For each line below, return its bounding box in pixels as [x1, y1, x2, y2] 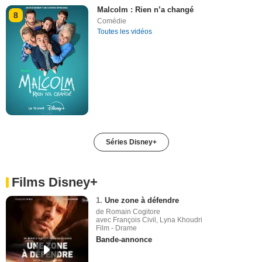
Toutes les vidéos [97, 27, 153, 36]
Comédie [97, 16, 127, 25]
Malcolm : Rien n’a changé [97, 5, 194, 14]
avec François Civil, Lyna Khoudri [96, 215, 203, 224]
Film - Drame [96, 223, 137, 232]
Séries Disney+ [105, 137, 157, 146]
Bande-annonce [96, 235, 153, 244]
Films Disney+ [12, 174, 98, 189]
